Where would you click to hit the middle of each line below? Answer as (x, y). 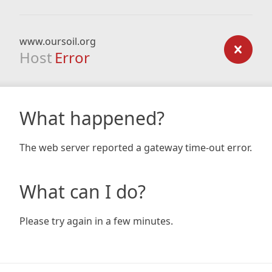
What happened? (92, 118)
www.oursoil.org (58, 41)
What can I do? (83, 192)
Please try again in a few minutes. (96, 221)
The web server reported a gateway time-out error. (136, 148)
